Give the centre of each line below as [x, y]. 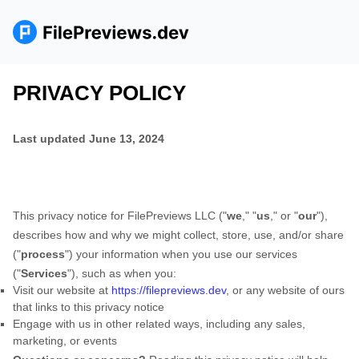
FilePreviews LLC [171, 216]
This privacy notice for [70, 216]
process [43, 254]
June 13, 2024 [127, 139]
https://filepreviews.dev [169, 290]
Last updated [51, 139]
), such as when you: [124, 273]
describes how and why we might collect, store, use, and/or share [178, 235]
